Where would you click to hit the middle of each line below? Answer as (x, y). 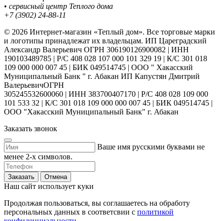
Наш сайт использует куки (49, 186)
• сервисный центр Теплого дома (58, 6)
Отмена (56, 177)
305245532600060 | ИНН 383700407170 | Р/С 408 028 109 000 (106, 94)
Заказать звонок (31, 128)
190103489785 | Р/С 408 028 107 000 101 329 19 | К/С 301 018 (106, 58)
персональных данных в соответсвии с (71, 212)
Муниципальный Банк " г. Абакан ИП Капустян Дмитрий (102, 76)
